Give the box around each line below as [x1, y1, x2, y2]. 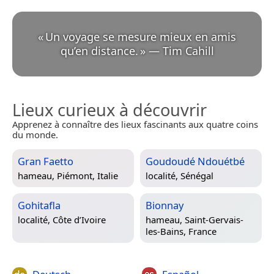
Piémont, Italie [57, 169, 118, 182]
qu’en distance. [60, 43, 138, 59]
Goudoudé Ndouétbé [146, 154, 245, 169]
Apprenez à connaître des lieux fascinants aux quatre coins [12, 118, 258, 131]
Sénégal [180, 169, 213, 182]
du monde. [12, 128, 58, 141]
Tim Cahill [162, 43, 214, 59]
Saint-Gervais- [185, 213, 243, 226]
